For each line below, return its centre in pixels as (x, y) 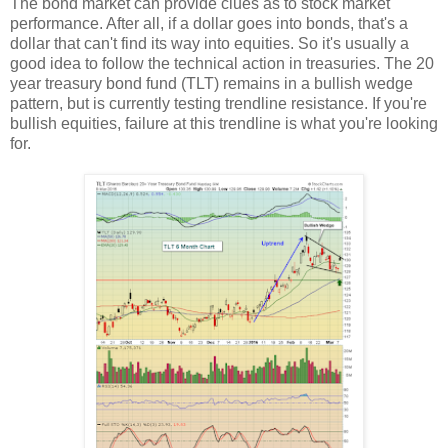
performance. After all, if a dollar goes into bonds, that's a (209, 23)
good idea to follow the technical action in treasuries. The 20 (222, 63)
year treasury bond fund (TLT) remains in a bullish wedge (211, 83)
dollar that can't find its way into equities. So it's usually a (209, 43)
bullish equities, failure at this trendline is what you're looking (224, 123)
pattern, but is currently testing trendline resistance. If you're (218, 103)
